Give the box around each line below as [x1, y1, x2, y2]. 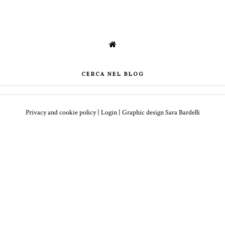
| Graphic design [117, 108, 165, 118]
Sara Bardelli [165, 108, 200, 118]
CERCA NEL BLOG [81, 70, 144, 78]
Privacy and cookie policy [25, 108, 96, 118]
